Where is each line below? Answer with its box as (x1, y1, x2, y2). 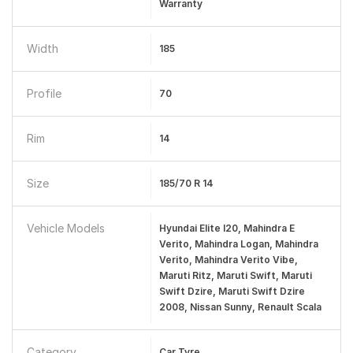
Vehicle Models (27, 221, 105, 235)
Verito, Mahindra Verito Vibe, (158, 254, 298, 266)
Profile (27, 87, 61, 100)
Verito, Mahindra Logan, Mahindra (158, 238, 318, 250)
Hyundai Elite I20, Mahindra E (158, 222, 295, 234)
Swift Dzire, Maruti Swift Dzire (158, 285, 305, 297)
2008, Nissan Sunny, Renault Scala (158, 301, 321, 313)
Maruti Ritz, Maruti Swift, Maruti (158, 269, 312, 281)
